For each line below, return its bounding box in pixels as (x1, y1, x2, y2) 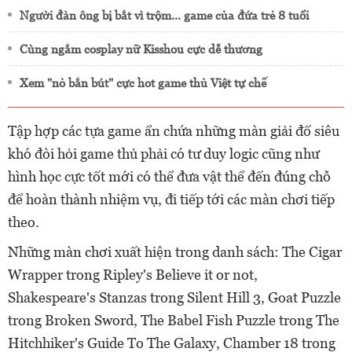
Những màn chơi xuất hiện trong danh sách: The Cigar (8, 243, 342, 260)
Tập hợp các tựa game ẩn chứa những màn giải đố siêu (8, 122, 339, 139)
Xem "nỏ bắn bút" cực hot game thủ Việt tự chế (20, 75, 266, 90)
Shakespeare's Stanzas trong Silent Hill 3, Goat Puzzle (8, 288, 341, 306)
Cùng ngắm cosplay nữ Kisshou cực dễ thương (20, 42, 262, 56)
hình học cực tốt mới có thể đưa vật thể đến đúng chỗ (8, 167, 331, 185)
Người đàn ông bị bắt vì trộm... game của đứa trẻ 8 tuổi (20, 8, 309, 22)
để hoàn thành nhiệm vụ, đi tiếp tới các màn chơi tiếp (8, 190, 335, 207)
